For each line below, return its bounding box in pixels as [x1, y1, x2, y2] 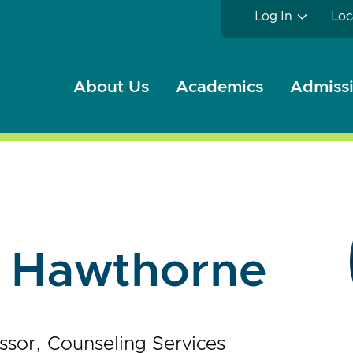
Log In [255, 10, 292, 23]
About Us [73, 79, 149, 95]
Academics [176, 79, 263, 95]
